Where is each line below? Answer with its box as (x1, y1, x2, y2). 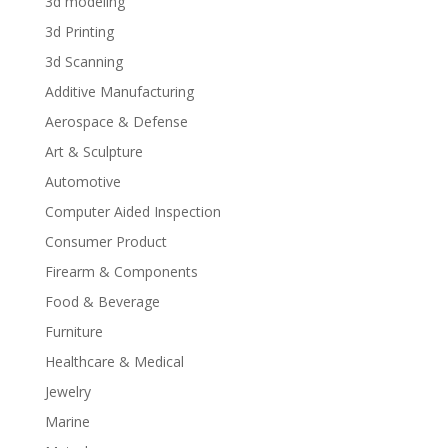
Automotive (44, 172, 121, 192)
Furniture (44, 322, 103, 342)
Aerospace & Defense (44, 112, 188, 132)
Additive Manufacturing (44, 82, 194, 102)
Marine (44, 412, 90, 432)
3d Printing (44, 22, 114, 42)
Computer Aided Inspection (44, 202, 221, 222)
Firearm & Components (44, 262, 198, 282)
